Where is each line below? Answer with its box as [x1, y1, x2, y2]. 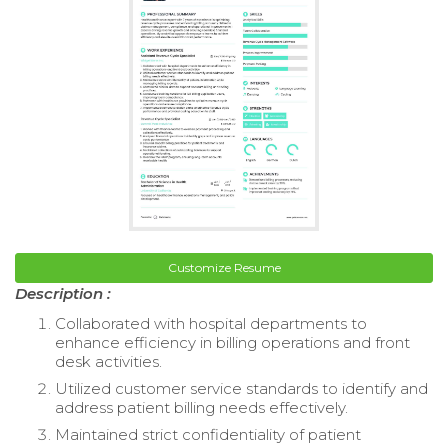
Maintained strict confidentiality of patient [55, 425, 361, 445]
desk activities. [55, 352, 162, 372]
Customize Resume [167, 260, 281, 276]
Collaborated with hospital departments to [55, 314, 367, 334]
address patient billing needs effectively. [55, 398, 348, 418]
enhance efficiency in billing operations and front [55, 333, 410, 353]
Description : [15, 284, 111, 304]
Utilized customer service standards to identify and [55, 379, 428, 399]
